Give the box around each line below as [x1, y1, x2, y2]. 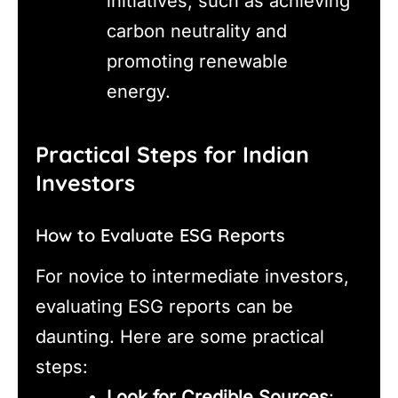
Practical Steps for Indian [36, 139, 309, 168]
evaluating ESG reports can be [36, 295, 293, 317]
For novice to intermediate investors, [36, 265, 349, 287]
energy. [107, 81, 171, 103]
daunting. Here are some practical [36, 325, 324, 347]
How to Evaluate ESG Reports [36, 223, 285, 246]
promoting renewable [107, 51, 288, 73]
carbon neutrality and [107, 20, 287, 43]
